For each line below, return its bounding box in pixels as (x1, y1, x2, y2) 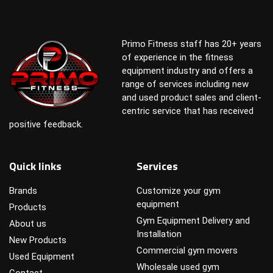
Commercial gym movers (136, 244, 238, 256)
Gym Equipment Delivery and (136, 214, 250, 226)
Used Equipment (9, 250, 74, 262)
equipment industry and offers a (121, 65, 253, 76)
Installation (136, 228, 182, 239)
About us (9, 218, 46, 229)
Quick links (9, 157, 62, 174)
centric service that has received (121, 105, 253, 116)
